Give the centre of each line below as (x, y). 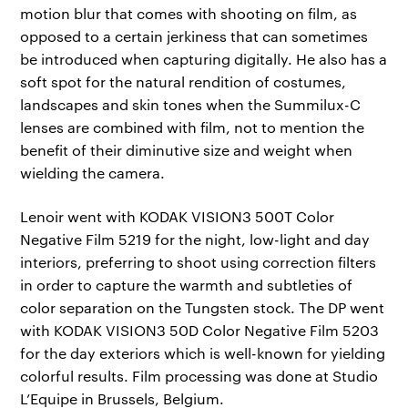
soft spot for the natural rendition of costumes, (184, 82)
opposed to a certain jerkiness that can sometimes (194, 36)
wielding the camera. (93, 173)
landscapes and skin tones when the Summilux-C (191, 105)
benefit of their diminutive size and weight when (187, 150)
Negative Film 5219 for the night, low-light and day (195, 239)
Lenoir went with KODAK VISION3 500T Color (178, 216)
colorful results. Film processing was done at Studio (199, 375)
